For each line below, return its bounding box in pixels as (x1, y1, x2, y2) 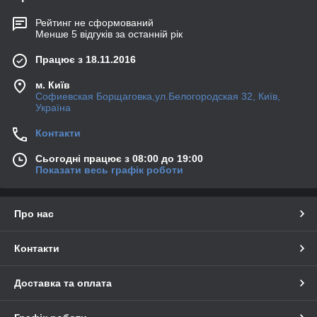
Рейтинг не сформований (35, 17, 154, 29)
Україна (35, 102, 71, 114)
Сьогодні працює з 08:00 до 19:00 (35, 153, 203, 165)
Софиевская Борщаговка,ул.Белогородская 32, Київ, (35, 91, 280, 103)
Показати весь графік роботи (35, 164, 183, 176)
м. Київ (35, 79, 70, 91)
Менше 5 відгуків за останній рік (35, 28, 183, 40)
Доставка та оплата (14, 277, 112, 289)
